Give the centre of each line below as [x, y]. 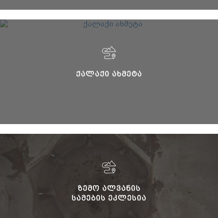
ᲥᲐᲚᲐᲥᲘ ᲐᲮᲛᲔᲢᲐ [109, 74]
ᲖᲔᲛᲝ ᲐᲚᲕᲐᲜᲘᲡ [109, 188]
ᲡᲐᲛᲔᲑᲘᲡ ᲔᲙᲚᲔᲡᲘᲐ [109, 198]
